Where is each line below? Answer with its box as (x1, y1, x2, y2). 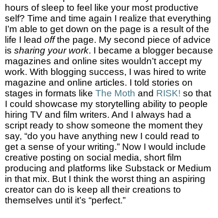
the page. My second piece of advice (54, 35, 211, 45)
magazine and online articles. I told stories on (5, 77, 193, 88)
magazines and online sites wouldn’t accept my (5, 56, 202, 67)
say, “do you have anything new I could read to (5, 131, 200, 142)
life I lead (5, 35, 44, 45)
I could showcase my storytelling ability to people (5, 99, 208, 109)
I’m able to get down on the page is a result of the (5, 24, 209, 35)
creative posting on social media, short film (5, 152, 182, 163)
